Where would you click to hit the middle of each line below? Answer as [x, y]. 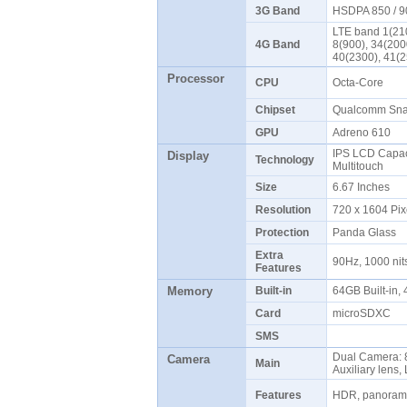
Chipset [275, 110]
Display [188, 156]
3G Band [277, 11]
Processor [195, 79]
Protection [282, 233]
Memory [189, 291]
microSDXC [364, 313]
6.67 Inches [363, 187]
